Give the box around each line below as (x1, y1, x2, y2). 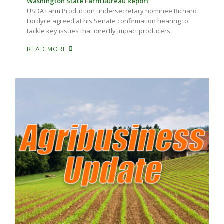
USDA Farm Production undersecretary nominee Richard (27, 6, 197, 15)
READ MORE (27, 45, 69, 53)
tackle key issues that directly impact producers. (27, 26, 172, 35)
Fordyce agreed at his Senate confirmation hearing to (27, 16, 188, 25)
